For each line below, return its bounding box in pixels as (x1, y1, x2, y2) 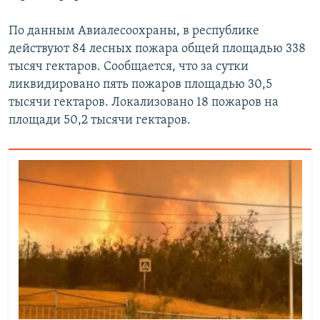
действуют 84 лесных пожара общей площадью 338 (9, 42, 306, 56)
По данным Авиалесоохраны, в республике (9, 24, 259, 39)
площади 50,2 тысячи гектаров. (9, 114, 191, 128)
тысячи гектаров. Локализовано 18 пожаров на (9, 96, 279, 110)
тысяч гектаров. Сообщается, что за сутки (9, 60, 249, 74)
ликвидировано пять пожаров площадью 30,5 (9, 78, 272, 92)
